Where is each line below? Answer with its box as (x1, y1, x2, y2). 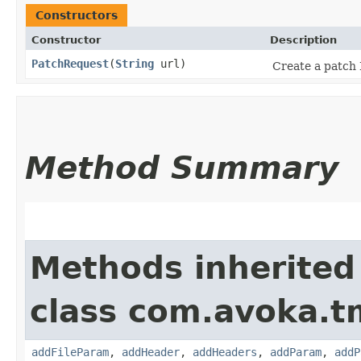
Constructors (35, 8, 118, 22)
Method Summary (25, 149, 338, 186)
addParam (270, 345, 322, 359)
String (115, 56, 154, 70)
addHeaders (193, 345, 257, 359)
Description (270, 33, 337, 46)
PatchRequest (31, 56, 109, 70)
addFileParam (31, 345, 109, 359)
